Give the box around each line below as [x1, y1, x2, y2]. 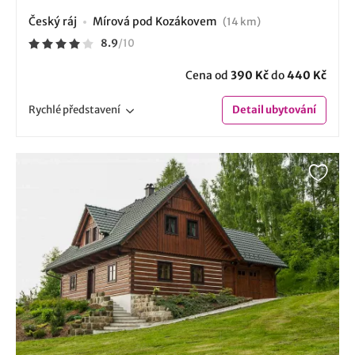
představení [63, 102, 120, 116]
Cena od [185, 67, 231, 82]
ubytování [264, 102, 316, 116]
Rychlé [29, 102, 63, 116]
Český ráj [29, 13, 77, 29]
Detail [232, 102, 264, 116]
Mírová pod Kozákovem [93, 13, 219, 29]
